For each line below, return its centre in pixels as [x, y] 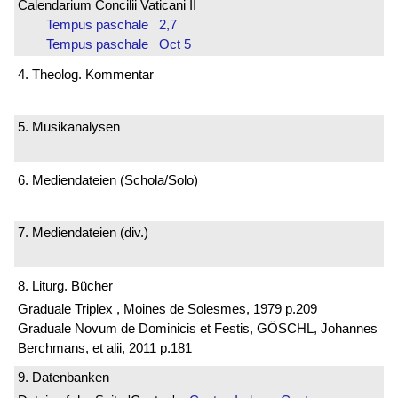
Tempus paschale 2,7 [111, 25]
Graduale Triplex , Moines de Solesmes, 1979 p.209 [167, 308]
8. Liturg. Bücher [65, 285]
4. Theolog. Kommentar [86, 74]
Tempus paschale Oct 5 [119, 44]
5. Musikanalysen [69, 127]
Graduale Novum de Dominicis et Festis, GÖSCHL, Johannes [198, 328]
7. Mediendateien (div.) [83, 233]
